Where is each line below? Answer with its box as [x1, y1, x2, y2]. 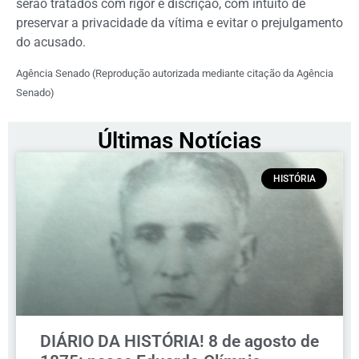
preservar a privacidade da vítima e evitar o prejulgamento [16, 14, 343, 30]
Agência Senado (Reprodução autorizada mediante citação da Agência [16, 67, 333, 80]
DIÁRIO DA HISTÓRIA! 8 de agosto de [40, 331, 319, 351]
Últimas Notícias [98, 127, 261, 154]
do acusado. [16, 34, 86, 50]
